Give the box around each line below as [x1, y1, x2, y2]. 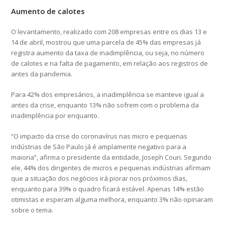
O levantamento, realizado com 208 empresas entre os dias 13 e [11, 27, 207, 36]
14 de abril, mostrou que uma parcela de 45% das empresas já [11, 37, 201, 47]
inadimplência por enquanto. [11, 110, 99, 120]
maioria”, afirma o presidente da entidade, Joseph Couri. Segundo [11, 152, 212, 162]
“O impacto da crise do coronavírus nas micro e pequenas [11, 131, 188, 141]
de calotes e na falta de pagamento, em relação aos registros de [11, 58, 208, 68]
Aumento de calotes [11, 6, 85, 16]
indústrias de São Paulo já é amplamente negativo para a [11, 142, 187, 151]
